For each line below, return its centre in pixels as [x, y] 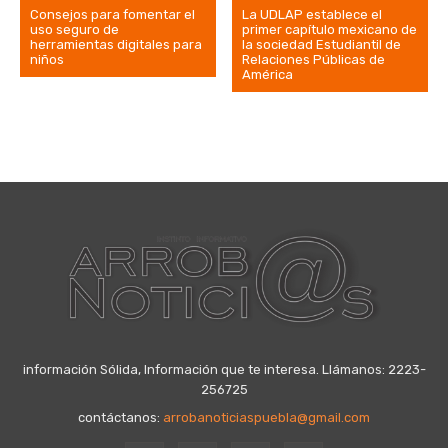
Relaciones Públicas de [314, 60]
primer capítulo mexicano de [330, 30]
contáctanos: [120, 418]
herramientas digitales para [116, 45]
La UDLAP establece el [312, 15]
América [268, 75]
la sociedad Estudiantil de [322, 45]
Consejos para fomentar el [112, 15]
